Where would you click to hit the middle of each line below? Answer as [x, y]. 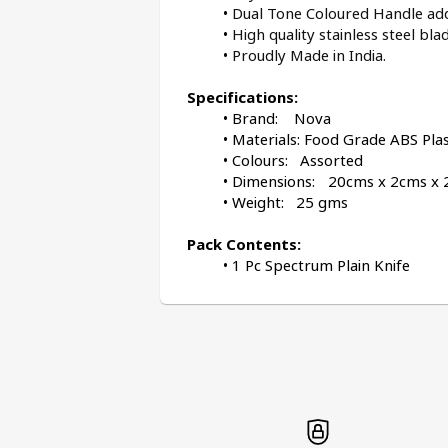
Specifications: [242, 97]
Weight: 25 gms [290, 202]
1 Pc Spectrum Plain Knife [321, 265]
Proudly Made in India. [309, 55]
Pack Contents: [244, 244]
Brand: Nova [281, 118]
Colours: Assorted [297, 160]
